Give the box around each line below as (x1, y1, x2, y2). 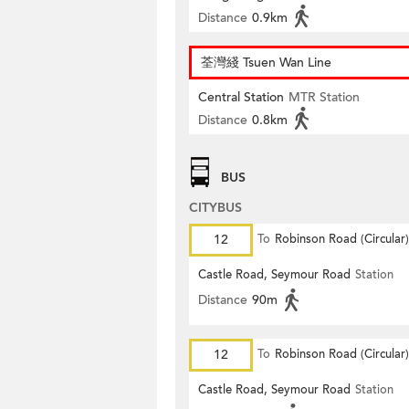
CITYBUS (189, 199, 242, 216)
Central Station (198, 89, 284, 106)
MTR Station (288, 89, 360, 106)
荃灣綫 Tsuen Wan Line (201, 54, 331, 71)
